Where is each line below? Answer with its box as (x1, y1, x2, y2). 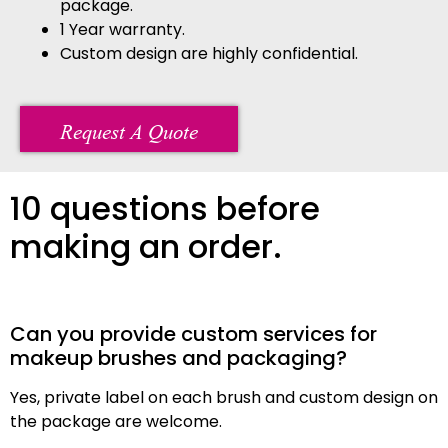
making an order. (10, 223, 282, 269)
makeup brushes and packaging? (10, 343, 347, 372)
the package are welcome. (10, 409, 222, 433)
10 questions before (10, 185, 320, 231)
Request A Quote (60, 110, 198, 146)
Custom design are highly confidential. (60, 41, 358, 65)
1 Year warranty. (60, 17, 185, 41)
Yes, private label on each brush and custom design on (10, 385, 438, 409)
